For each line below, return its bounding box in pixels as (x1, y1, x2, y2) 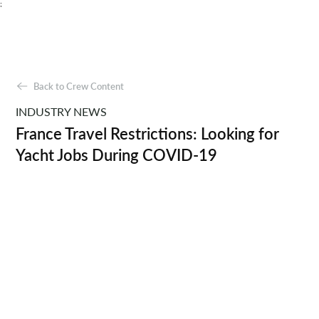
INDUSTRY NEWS (16, 105, 108, 118)
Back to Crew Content (33, 80, 125, 92)
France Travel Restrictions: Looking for (16, 124, 280, 143)
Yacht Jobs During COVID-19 (16, 145, 218, 164)
